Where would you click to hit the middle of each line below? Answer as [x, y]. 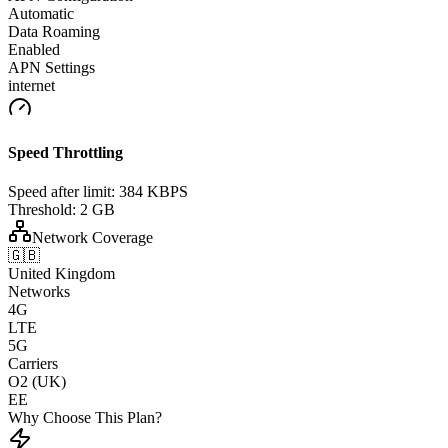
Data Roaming [54, 31]
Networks [39, 292]
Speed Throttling [65, 153]
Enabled [34, 49]
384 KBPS [153, 192]
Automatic [41, 13]
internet [31, 85]
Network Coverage [92, 238]
